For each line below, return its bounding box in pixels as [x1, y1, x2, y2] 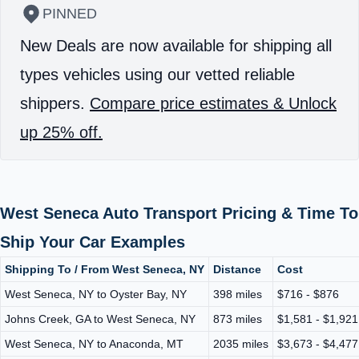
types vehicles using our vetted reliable [20, 65, 295, 83]
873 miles [213, 312, 262, 325]
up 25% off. [20, 123, 103, 141]
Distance [213, 262, 261, 276]
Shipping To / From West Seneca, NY [5, 262, 204, 276]
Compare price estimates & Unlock [90, 94, 337, 112]
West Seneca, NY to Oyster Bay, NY [5, 287, 187, 301]
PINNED [42, 5, 97, 22]
